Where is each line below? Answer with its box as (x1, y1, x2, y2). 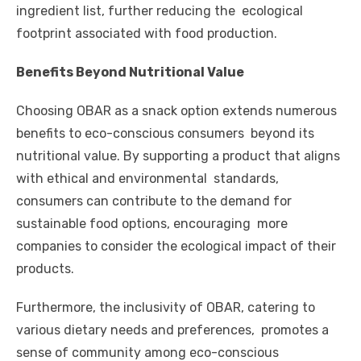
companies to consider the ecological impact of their (16, 238, 336, 254)
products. (16, 260, 77, 276)
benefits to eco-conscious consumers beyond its (16, 125, 314, 141)
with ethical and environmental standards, (16, 170, 279, 186)
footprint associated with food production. (16, 25, 277, 41)
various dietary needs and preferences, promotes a (16, 322, 329, 338)
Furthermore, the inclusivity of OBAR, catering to (16, 299, 315, 315)
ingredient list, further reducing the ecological (16, 2, 303, 19)
